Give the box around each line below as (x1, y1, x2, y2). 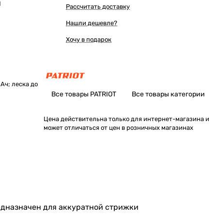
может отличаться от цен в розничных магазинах (44, 124, 193, 131)
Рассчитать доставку (66, 3, 130, 10)
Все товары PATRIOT (51, 90, 116, 98)
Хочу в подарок (66, 36, 111, 43)
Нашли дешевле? (66, 19, 117, 27)
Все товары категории (132, 90, 205, 98)
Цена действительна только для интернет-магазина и (44, 115, 209, 123)
